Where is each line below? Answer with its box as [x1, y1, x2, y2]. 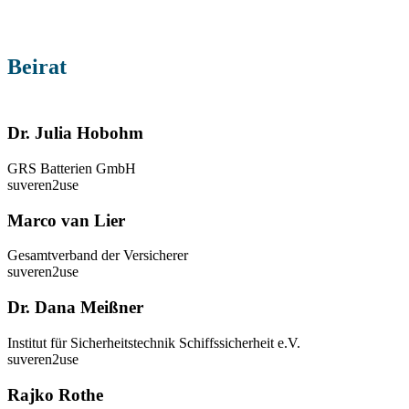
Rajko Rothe [7, 384, 103, 404]
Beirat [7, 54, 67, 79]
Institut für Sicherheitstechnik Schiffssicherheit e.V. [7, 334, 300, 351]
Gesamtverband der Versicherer [7, 247, 188, 264]
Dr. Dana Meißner [7, 298, 143, 318]
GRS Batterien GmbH [7, 161, 136, 176]
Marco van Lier [7, 210, 125, 230]
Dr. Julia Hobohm [7, 123, 143, 143]
